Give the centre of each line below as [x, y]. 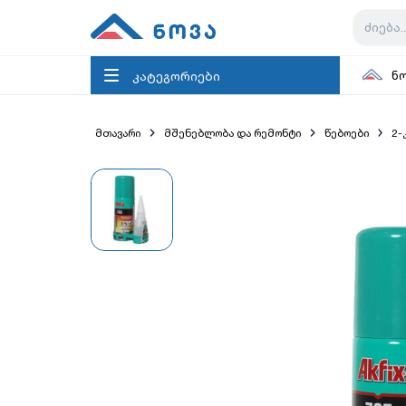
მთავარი [118, 133]
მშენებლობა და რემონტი [232, 133]
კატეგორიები [176, 75]
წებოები [346, 133]
